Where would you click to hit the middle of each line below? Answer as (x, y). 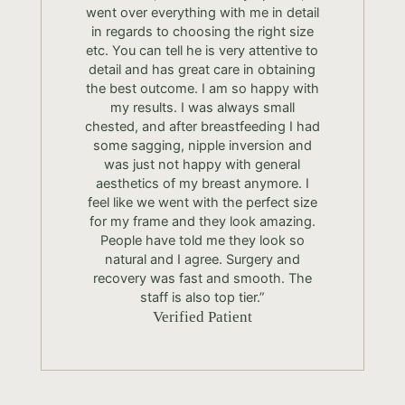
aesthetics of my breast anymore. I (202, 183)
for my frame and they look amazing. (202, 221)
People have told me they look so (202, 240)
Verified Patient (202, 316)
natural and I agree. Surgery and (202, 259)
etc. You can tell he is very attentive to (202, 50)
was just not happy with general (202, 164)
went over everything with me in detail (202, 12)
